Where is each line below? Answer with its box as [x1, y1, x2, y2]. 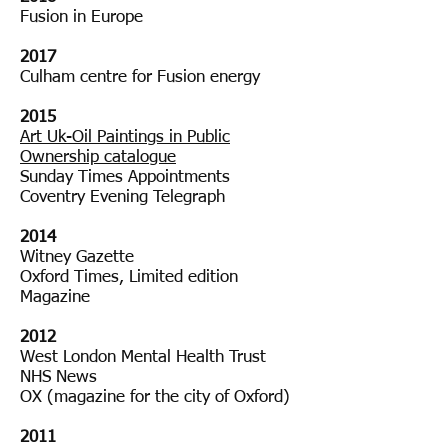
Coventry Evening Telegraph [20, 189, 230, 206]
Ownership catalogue [20, 149, 176, 166]
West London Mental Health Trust [20, 349, 266, 366]
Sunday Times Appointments [20, 169, 230, 186]
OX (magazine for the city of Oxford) [20, 389, 290, 406]
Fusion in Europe [20, 9, 143, 26]
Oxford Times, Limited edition [20, 269, 238, 286]
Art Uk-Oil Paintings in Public [20, 129, 230, 146]
